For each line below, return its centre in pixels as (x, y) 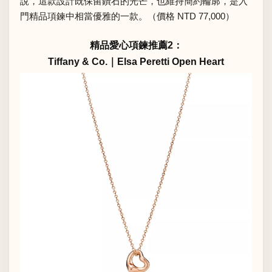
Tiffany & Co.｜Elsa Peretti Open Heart (136, 62)
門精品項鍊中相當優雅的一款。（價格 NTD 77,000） (127, 16)
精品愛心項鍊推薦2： (136, 46)
